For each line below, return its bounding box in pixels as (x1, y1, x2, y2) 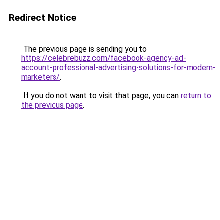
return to (181, 91, 211, 100)
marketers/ (21, 72, 60, 82)
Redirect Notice (9, 12, 76, 23)
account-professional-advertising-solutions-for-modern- (21, 63, 216, 72)
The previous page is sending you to (21, 44, 147, 54)
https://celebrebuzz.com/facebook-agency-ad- (21, 54, 186, 63)
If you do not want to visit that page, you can (21, 91, 181, 100)
